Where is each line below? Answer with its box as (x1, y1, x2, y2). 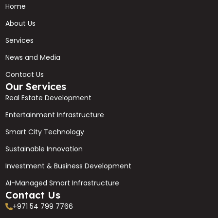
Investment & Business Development (5, 161, 132, 171)
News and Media (5, 53, 61, 63)
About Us (5, 18, 36, 29)
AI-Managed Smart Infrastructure (5, 178, 120, 188)
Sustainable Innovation (5, 144, 83, 154)
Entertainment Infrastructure (5, 110, 105, 120)
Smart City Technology (5, 127, 85, 137)
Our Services (5, 80, 67, 93)
